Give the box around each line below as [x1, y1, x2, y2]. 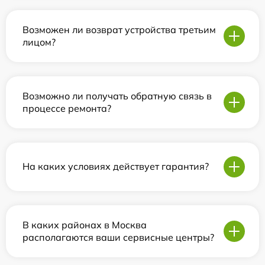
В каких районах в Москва [22, 218, 147, 231]
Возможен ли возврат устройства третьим [22, 23, 216, 35]
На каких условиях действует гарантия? [22, 160, 209, 173]
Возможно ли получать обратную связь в [22, 89, 212, 102]
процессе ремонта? [22, 102, 111, 114]
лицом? [22, 35, 56, 48]
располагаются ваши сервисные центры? [22, 231, 214, 243]
